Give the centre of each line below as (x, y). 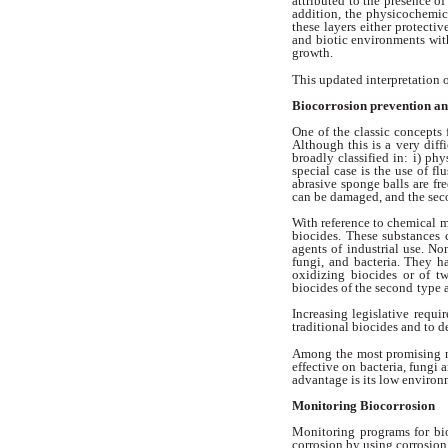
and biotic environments (360, 40)
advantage (321, 379)
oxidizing (321, 275)
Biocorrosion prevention (363, 105)
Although (320, 144)
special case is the (343, 170)
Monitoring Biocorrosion (363, 405)
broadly (315, 157)
